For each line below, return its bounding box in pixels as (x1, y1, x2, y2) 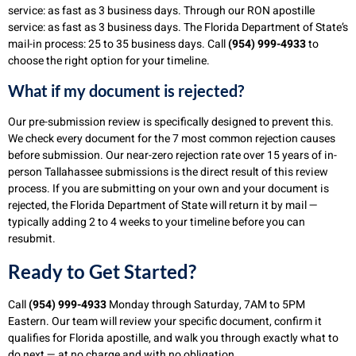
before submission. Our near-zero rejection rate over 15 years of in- (8, 147, 337, 164)
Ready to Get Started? (8, 259, 196, 283)
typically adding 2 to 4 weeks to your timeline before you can (8, 214, 305, 231)
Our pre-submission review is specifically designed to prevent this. (8, 114, 334, 131)
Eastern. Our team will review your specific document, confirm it (8, 312, 322, 330)
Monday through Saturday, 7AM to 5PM (106, 296, 305, 313)
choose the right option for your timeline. (8, 52, 210, 69)
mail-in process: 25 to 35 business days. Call (8, 35, 228, 52)
